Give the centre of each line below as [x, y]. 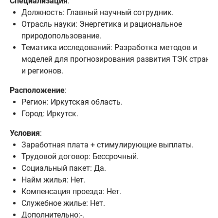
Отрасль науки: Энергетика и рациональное [102, 24]
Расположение [37, 90]
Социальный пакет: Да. [64, 168]
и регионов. [42, 71]
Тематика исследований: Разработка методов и [109, 47]
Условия [25, 133]
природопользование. [61, 36]
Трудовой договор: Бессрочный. [80, 156]
